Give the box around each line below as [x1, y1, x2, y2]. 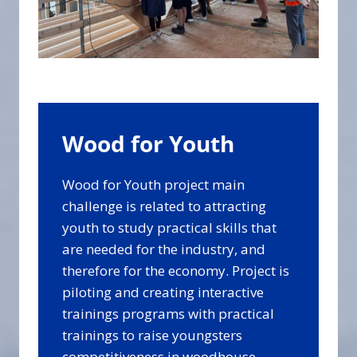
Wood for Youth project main [62, 175, 245, 194]
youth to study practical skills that [62, 218, 277, 237]
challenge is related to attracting [62, 197, 266, 216]
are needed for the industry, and [62, 240, 265, 259]
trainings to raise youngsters [62, 326, 242, 345]
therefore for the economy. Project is [62, 261, 289, 280]
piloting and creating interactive [62, 283, 264, 302]
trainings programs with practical [62, 304, 274, 324]
